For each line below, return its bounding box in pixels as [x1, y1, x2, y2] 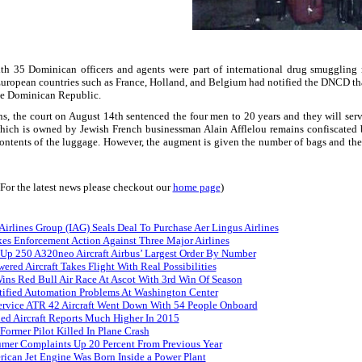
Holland [149, 75, 185, 88]
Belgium [208, 75, 246, 88]
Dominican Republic [6, 88, 99, 101]
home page [172, 181, 221, 193]
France [115, 75, 145, 88]
